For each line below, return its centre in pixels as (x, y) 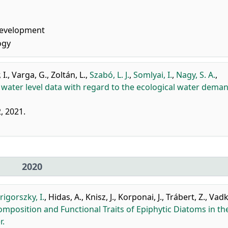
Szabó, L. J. (109, 75)
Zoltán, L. (68, 75)
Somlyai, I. (153, 75)
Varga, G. (29, 75)
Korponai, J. (140, 197)
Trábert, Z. (186, 197)
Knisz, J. (100, 197)
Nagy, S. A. (196, 75)
